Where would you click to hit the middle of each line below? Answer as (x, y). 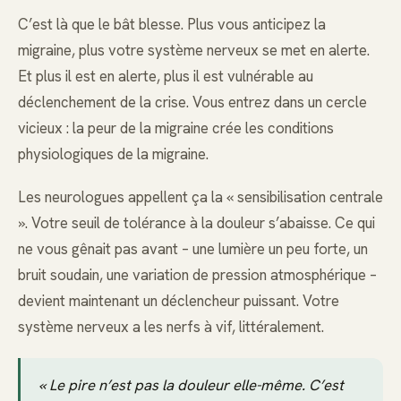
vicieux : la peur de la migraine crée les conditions (176, 128)
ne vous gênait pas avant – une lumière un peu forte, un (193, 249)
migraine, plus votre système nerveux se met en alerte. (194, 51)
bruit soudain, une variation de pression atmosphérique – (197, 275)
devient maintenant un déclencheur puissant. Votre (179, 301)
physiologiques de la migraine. (113, 154)
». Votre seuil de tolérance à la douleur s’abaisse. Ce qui (196, 223)
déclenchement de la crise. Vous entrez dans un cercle (192, 102)
